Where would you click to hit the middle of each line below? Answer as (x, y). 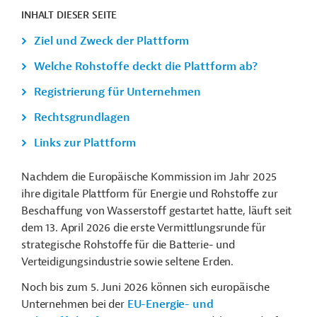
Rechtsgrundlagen (82, 117)
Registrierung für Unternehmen (117, 92)
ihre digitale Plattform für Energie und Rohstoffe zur (150, 194)
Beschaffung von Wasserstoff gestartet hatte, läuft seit (157, 211)
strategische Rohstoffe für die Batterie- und (128, 245)
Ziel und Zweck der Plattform (111, 41)
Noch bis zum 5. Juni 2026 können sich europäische (146, 287)
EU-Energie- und (170, 304)
